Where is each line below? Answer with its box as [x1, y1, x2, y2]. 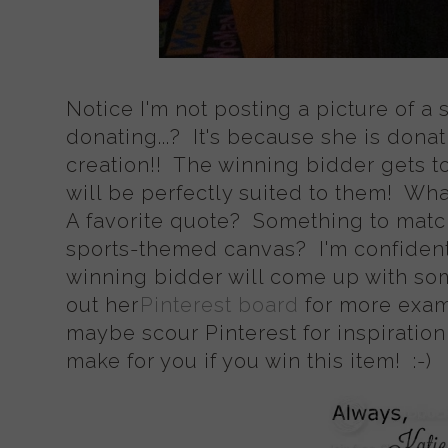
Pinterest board [140, 292, 299, 317]
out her [66, 292, 145, 317]
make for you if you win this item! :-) [66, 348, 438, 373]
